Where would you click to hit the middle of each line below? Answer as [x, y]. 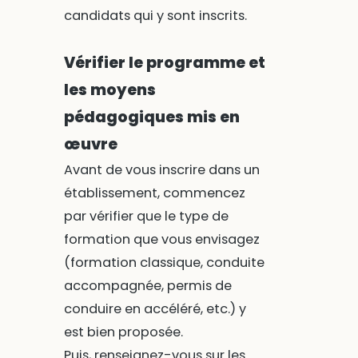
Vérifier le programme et [164, 63]
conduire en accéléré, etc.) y [155, 309]
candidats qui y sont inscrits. [155, 15]
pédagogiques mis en [151, 117]
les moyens [109, 90]
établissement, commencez [154, 193]
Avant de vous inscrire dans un [161, 170]
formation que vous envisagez [161, 240]
